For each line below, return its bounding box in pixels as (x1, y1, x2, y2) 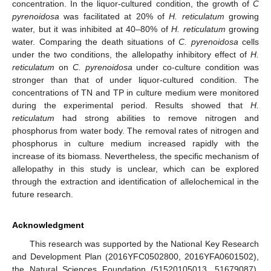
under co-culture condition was (132, 62, 260, 72)
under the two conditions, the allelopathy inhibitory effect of (12, 49, 250, 59)
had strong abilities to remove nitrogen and (54, 113, 259, 123)
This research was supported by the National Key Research (29, 238, 259, 249)
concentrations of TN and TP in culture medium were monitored (12, 87, 259, 97)
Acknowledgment (12, 220, 84, 230)
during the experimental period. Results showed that (12, 100, 250, 110)
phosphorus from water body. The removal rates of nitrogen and (12, 125, 259, 135)
